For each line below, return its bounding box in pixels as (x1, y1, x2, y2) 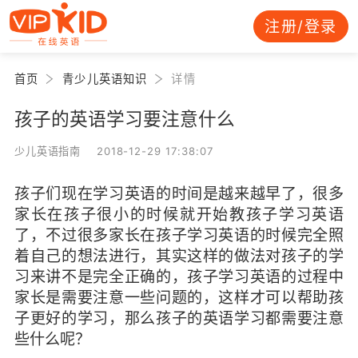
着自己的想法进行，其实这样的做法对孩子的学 (14, 245, 344, 265)
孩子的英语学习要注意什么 (14, 107, 235, 129)
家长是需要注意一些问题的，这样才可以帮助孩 (14, 287, 344, 307)
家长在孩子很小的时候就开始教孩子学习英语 (14, 204, 344, 224)
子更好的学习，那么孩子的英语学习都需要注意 (14, 308, 344, 328)
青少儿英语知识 (62, 71, 148, 86)
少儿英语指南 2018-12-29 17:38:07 (14, 144, 214, 157)
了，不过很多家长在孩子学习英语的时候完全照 (14, 225, 344, 245)
